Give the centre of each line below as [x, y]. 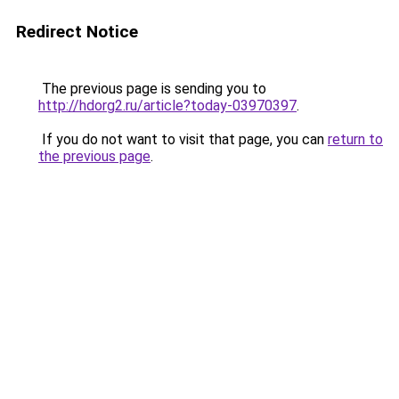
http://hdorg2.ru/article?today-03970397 [167, 106]
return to [355, 139]
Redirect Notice [77, 32]
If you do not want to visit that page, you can [183, 139]
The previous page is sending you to [152, 89]
